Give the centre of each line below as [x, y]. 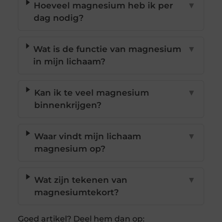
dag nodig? [59, 18]
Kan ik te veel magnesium [91, 93]
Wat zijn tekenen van [81, 180]
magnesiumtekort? [76, 193]
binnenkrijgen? [68, 105]
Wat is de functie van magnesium [108, 49]
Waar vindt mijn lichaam [87, 137]
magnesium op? [70, 149]
